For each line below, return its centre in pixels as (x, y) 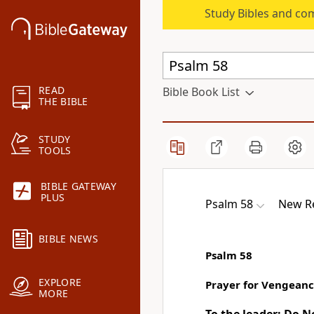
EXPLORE (60, 282)
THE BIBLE (63, 102)
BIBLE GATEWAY (78, 186)
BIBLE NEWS (68, 239)
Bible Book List (201, 92)
